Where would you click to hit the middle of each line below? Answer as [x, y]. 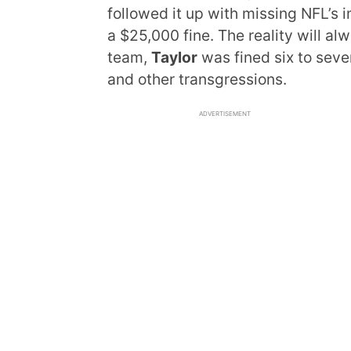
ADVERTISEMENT [225, 113]
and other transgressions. [197, 79]
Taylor [174, 57]
